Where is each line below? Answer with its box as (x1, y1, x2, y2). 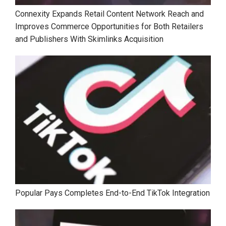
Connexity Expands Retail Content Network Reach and (15, 9, 204, 19)
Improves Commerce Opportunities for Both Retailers (15, 21, 203, 31)
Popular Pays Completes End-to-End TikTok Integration (15, 188, 210, 198)
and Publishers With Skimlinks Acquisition (15, 34, 163, 44)
